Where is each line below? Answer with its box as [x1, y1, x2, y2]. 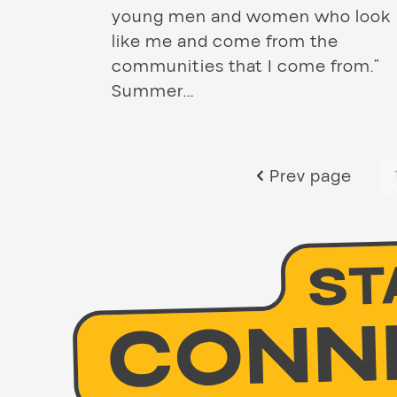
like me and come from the [111, 29, 339, 55]
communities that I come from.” [111, 54, 381, 80]
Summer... [111, 79, 194, 105]
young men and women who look [111, 4, 392, 30]
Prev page [269, 164, 352, 190]
